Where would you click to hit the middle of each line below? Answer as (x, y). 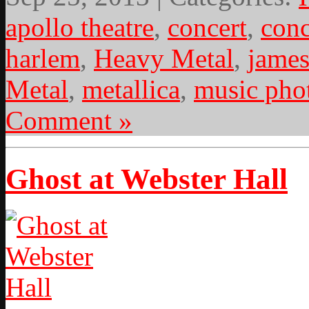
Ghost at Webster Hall (147, 179)
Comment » (69, 121)
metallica (131, 90)
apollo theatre (80, 28)
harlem (43, 59)
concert (207, 28)
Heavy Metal (164, 59)
